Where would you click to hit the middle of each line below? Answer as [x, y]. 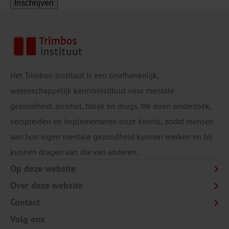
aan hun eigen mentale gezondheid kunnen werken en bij [111, 137]
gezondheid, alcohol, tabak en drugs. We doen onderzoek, [111, 106]
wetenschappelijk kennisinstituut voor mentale [92, 91]
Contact [25, 202]
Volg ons [28, 219]
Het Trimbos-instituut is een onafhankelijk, [84, 75]
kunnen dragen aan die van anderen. [74, 152]
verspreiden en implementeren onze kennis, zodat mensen [112, 121]
